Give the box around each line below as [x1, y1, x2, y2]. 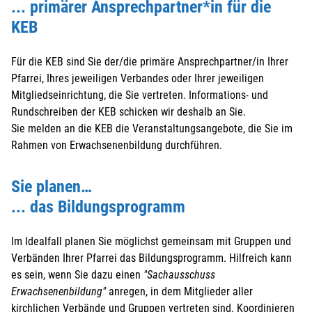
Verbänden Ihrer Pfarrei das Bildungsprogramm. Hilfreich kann [11, 251, 292, 265]
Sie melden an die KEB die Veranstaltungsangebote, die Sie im [11, 121, 292, 135]
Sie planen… [11, 175, 92, 196]
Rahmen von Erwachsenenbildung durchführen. [11, 138, 222, 152]
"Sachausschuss [143, 267, 215, 281]
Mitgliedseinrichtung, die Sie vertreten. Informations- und [11, 88, 268, 102]
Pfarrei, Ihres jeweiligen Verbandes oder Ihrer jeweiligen [11, 71, 264, 85]
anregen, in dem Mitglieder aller [109, 284, 253, 298]
